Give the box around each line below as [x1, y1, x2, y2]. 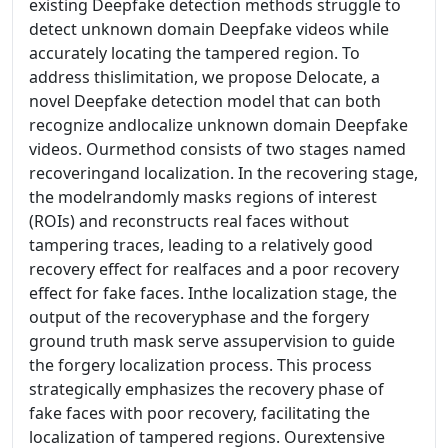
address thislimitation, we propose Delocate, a [29, 66, 380, 88]
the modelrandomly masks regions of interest [29, 186, 377, 208]
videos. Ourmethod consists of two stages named [29, 138, 406, 160]
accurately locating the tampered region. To [29, 42, 360, 64]
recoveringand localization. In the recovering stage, [29, 162, 418, 184]
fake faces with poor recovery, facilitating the [29, 402, 370, 424]
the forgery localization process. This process [29, 354, 372, 376]
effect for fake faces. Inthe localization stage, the [29, 282, 397, 304]
